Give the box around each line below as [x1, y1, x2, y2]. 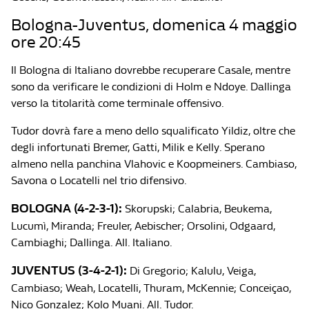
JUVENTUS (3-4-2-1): [11, 263, 127, 278]
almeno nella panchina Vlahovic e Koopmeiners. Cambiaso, [11, 157, 297, 170]
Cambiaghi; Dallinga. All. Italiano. [11, 236, 172, 249]
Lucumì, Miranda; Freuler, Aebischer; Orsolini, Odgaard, [11, 219, 275, 232]
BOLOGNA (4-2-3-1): [11, 201, 122, 216]
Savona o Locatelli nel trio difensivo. [11, 174, 187, 187]
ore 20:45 [11, 32, 81, 52]
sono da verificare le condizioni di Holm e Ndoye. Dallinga [11, 80, 291, 93]
